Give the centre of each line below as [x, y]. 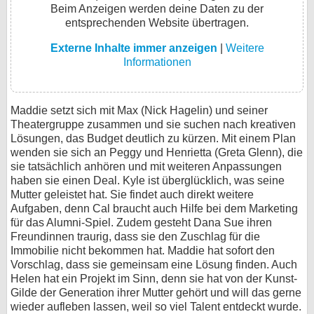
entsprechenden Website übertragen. [157, 23]
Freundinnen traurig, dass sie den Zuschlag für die [135, 237]
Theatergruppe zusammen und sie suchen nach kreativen [153, 124]
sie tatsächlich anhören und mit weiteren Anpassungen [146, 166]
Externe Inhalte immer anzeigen [134, 48]
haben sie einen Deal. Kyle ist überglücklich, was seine [148, 180]
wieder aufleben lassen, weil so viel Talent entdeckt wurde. [156, 307]
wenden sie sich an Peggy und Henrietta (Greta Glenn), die [157, 152]
